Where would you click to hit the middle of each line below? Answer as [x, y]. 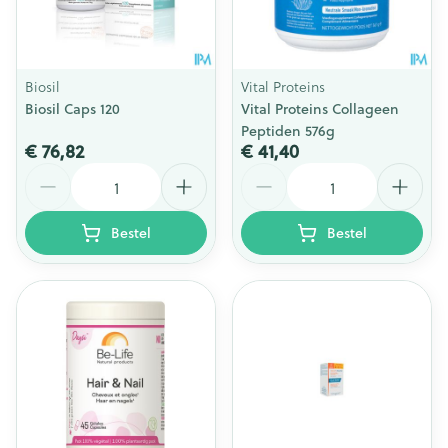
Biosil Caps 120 [72, 109]
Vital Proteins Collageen [320, 109]
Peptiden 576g [288, 131]
